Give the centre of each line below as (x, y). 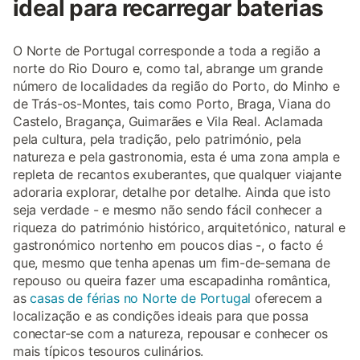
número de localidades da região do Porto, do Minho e (176, 86)
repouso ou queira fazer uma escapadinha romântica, (172, 280)
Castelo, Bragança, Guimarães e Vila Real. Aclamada (168, 121)
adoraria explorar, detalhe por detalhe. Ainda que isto (172, 192)
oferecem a (287, 298)
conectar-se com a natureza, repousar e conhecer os (171, 333)
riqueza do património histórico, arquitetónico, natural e (179, 227)
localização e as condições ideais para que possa (161, 316)
